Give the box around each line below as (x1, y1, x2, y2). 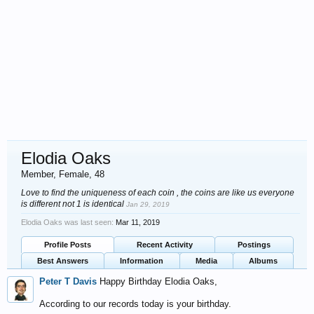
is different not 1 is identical (21, 199, 126, 209)
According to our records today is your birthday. (39, 299, 231, 309)
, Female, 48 (53, 169, 104, 179)
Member (21, 169, 53, 179)
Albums (248, 257, 278, 265)
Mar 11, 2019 (116, 218, 160, 226)
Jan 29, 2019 (126, 200, 170, 208)
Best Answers (37, 257, 89, 265)
